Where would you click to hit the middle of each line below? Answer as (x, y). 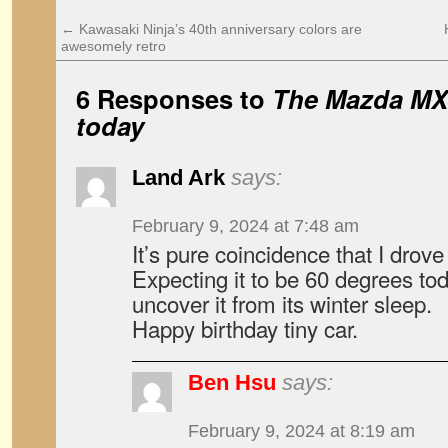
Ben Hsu (232, 382)
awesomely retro (113, 46)
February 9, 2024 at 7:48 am (245, 226)
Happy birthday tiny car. (245, 328)
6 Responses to (174, 98)
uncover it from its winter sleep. (282, 303)
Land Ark (178, 177)
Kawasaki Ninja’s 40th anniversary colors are (218, 29)
